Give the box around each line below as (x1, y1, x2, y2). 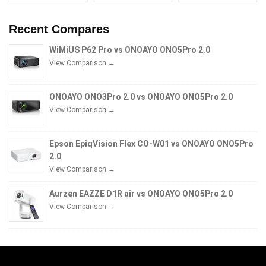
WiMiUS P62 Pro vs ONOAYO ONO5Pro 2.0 (49, 45, 210, 55)
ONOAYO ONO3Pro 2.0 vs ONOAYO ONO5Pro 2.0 (49, 91, 233, 102)
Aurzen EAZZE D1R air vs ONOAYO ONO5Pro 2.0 (49, 188, 233, 198)
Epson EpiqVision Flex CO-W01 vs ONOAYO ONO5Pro (49, 138, 254, 148)
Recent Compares (9, 22, 109, 36)
